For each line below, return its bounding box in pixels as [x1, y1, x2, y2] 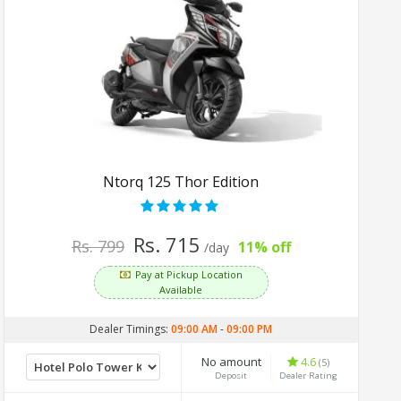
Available [159, 282, 203, 296]
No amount [201, 353, 262, 370]
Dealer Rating [279, 369, 338, 381]
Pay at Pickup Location [135, 267, 243, 281]
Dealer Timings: [90, 320, 172, 337]
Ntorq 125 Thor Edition [103, 171, 260, 192]
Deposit [215, 369, 248, 381]
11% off [238, 236, 292, 257]
